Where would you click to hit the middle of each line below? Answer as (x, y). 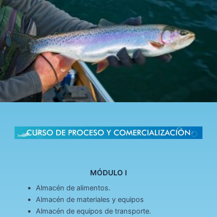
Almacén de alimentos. (73, 188)
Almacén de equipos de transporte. (93, 211)
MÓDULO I (108, 173)
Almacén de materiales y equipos (90, 200)
